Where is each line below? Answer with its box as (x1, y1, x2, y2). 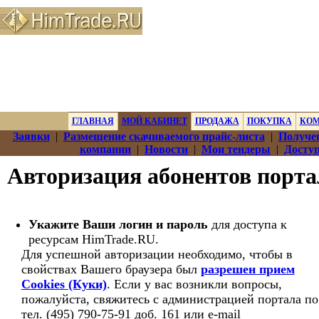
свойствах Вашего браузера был (21, 262, 201, 276)
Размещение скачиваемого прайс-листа (63, 130, 265, 142)
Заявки (12, 130, 50, 142)
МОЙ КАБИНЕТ (121, 116, 187, 126)
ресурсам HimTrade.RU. (28, 232, 159, 246)
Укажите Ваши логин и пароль (28, 217, 208, 231)
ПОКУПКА (246, 116, 292, 126)
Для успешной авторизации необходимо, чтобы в (21, 247, 293, 261)
